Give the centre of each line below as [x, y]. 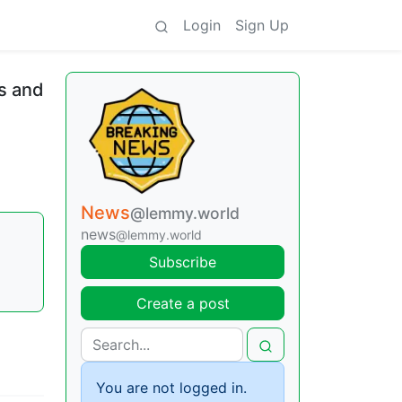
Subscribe [183, 262]
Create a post [183, 303]
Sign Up [262, 25]
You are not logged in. [171, 388]
